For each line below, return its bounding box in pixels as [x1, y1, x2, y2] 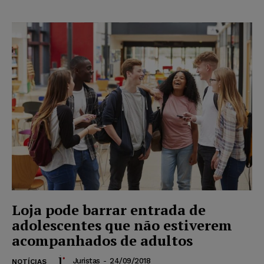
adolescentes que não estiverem [12, 216, 232, 235]
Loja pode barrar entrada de [12, 200, 206, 220]
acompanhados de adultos [12, 231, 193, 250]
